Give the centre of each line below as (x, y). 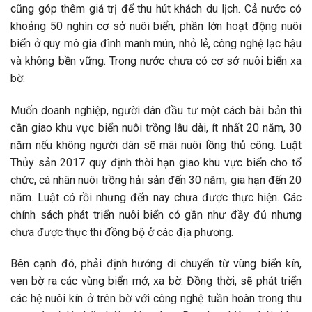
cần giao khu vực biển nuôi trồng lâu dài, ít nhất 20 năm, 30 (156, 127)
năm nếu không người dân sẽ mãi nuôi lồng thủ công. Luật (156, 145)
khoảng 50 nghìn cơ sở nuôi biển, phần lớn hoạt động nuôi (156, 26)
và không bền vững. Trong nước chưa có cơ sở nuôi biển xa (156, 61)
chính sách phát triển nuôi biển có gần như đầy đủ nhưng (156, 214)
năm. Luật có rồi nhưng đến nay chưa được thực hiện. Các (156, 197)
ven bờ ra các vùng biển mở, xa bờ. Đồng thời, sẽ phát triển (156, 281)
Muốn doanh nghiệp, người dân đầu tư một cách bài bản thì (156, 110)
